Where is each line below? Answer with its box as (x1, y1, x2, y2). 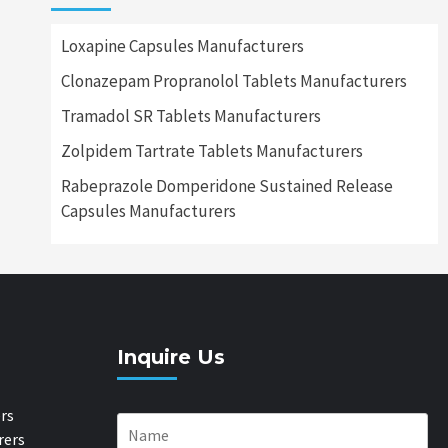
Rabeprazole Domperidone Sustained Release (60, 174, 393, 197)
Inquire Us (117, 344, 225, 369)
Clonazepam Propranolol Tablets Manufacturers (60, 69, 407, 92)
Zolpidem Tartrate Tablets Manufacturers (60, 139, 363, 162)
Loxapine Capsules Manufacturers (60, 34, 304, 57)
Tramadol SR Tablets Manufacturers (60, 104, 321, 127)
